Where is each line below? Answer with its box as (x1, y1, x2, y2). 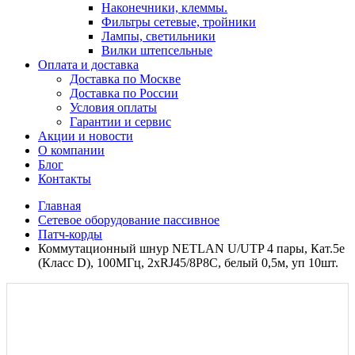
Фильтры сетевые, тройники (101, 15, 256, 29)
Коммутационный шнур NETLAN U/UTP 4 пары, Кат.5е (38, 242, 345, 255)
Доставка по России (70, 86, 178, 100)
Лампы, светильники (101, 29, 216, 43)
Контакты (38, 172, 91, 185)
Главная (38, 199, 81, 212)
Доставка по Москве (70, 72, 181, 86)
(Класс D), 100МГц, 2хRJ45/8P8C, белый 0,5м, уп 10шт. (38, 256, 338, 269)
